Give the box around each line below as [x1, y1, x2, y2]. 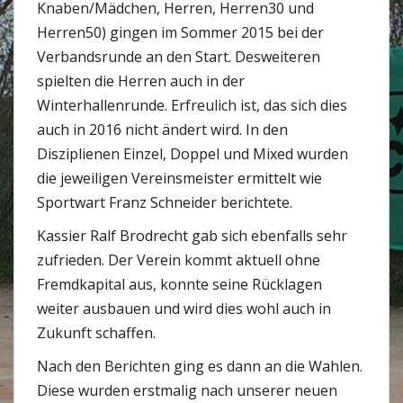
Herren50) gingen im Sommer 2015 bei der [37, 22, 324, 42]
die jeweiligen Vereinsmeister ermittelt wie [37, 168, 322, 188]
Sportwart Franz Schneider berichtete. [37, 193, 292, 212]
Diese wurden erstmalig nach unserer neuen [37, 381, 337, 400]
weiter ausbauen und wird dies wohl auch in [37, 299, 331, 318]
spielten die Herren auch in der [37, 71, 245, 91]
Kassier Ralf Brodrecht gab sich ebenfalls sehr [37, 226, 347, 246]
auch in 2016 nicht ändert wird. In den [37, 120, 288, 139]
